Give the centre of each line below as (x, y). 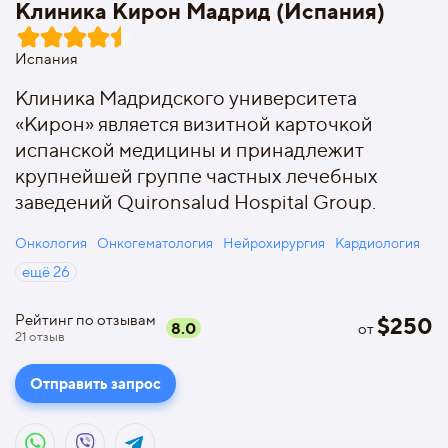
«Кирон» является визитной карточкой (194, 124)
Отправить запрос (95, 383)
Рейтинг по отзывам (85, 320)
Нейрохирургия (274, 242)
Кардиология (377, 242)
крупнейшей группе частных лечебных (196, 176)
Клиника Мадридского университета (186, 98)
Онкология (51, 242)
